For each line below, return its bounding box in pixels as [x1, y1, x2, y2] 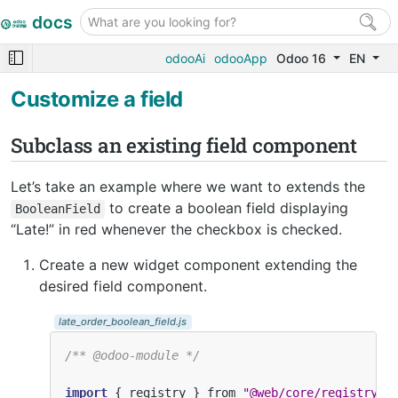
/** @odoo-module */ [65, 347, 200, 362]
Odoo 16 [276, 51, 330, 66]
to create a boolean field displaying [104, 198, 348, 217]
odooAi [165, 51, 206, 66]
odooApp [214, 51, 268, 66]
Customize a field [11, 86, 183, 112]
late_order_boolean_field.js [58, 314, 187, 328]
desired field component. [39, 276, 207, 295]
